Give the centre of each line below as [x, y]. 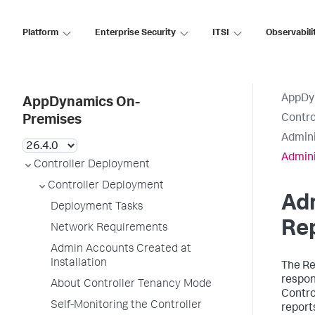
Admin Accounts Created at [121, 250]
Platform [40, 33]
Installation [79, 264]
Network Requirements [109, 229]
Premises [52, 121]
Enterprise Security [135, 33]
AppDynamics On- [81, 103]
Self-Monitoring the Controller [126, 306]
